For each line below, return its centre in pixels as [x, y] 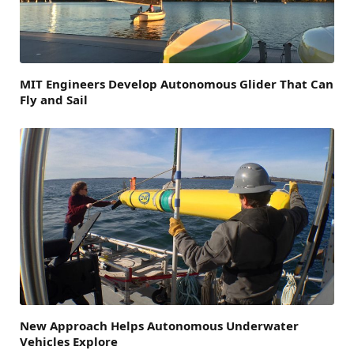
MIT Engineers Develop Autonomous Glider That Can [177, 83]
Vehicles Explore [69, 341]
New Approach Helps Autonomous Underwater [159, 325]
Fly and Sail [54, 99]
